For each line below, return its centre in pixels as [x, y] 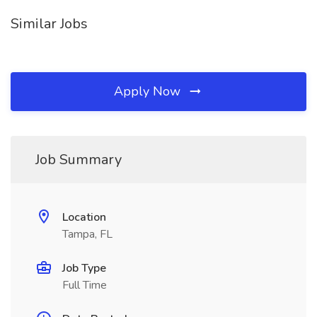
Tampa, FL [87, 234]
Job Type [84, 268]
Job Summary [79, 160]
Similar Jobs [49, 24]
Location [84, 217]
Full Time [85, 285]
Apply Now [149, 91]
